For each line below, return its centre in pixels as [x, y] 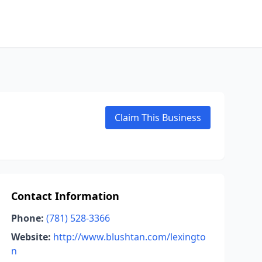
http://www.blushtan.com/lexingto [129, 237]
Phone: [27, 218]
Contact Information [65, 196]
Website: [31, 237]
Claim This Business [158, 118]
